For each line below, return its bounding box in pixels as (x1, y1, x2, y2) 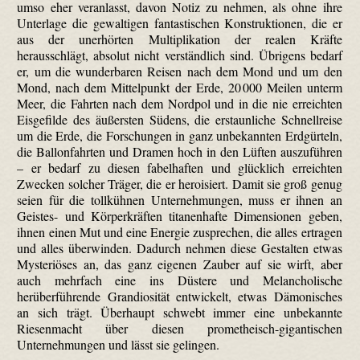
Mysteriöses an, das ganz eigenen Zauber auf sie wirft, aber (17, 256, 342, 273)
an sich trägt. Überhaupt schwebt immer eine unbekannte (17, 304, 342, 321)
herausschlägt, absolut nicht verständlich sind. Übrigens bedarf (17, 47, 342, 64)
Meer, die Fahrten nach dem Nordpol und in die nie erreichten (17, 95, 342, 112)
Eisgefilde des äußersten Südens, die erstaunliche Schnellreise (17, 111, 342, 129)
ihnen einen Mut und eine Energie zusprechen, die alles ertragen (17, 223, 342, 241)
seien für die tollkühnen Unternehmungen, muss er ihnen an (17, 191, 342, 209)
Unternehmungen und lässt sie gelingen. (17, 336, 220, 354)
